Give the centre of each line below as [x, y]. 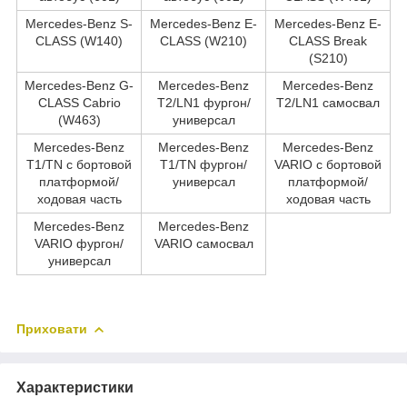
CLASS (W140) [79, 40]
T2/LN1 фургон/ [203, 102]
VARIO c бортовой [328, 164]
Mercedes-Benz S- [79, 23]
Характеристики [75, 387]
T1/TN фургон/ [203, 164]
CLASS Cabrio [79, 102]
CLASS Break [328, 40]
